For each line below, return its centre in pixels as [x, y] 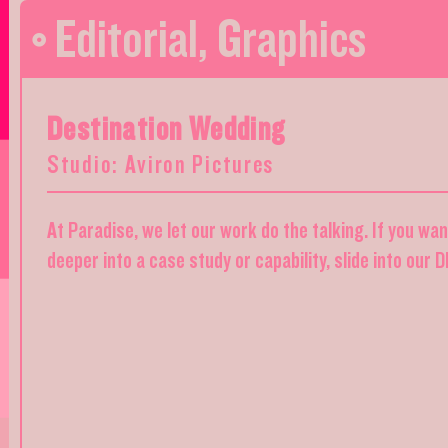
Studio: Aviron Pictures [161, 165]
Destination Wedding [166, 129]
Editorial [126, 40]
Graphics [291, 40]
